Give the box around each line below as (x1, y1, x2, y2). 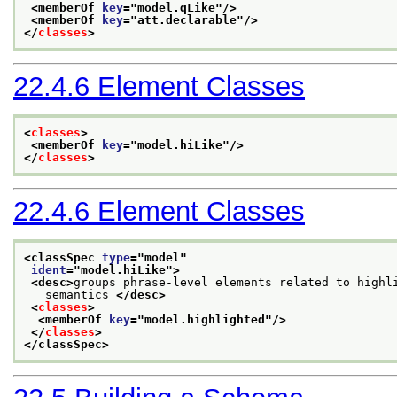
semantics (24, 288, 116, 301)
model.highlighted (144, 313, 265, 326)
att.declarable (137, 12, 237, 27)
